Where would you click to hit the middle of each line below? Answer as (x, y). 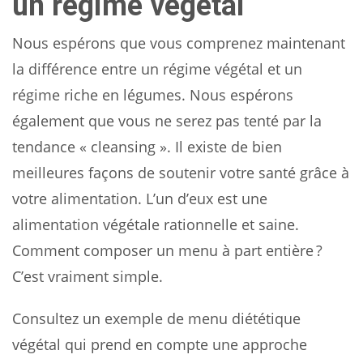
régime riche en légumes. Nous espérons (153, 94)
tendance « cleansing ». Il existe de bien (147, 146)
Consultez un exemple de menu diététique (156, 318)
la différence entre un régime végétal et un (157, 68)
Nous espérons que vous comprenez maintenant (179, 43)
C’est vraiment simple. (88, 276)
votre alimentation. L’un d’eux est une (140, 198)
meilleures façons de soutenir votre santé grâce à (181, 172)
